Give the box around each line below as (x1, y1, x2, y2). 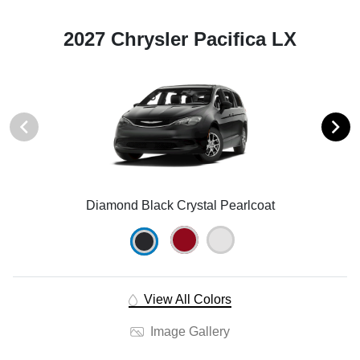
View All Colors (140, 292, 231, 306)
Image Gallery (146, 324, 230, 338)
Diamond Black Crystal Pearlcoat (85, 198, 275, 212)
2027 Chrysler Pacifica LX (63, 28, 297, 51)
